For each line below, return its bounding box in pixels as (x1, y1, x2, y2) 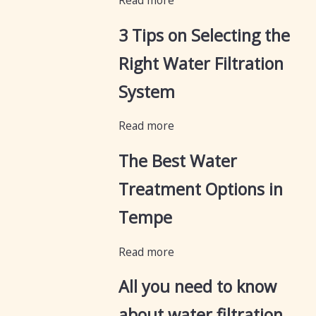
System (119, 80, 176, 103)
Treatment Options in (119, 177, 284, 200)
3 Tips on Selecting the (119, 23, 291, 47)
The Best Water (119, 149, 238, 172)
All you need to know (119, 275, 277, 298)
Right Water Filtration (119, 51, 284, 75)
